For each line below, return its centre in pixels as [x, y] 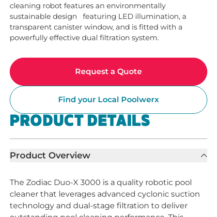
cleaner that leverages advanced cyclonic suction [105, 194]
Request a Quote [108, 71]
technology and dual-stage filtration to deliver [99, 206]
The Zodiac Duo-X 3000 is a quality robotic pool [101, 182]
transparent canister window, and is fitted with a [96, 27]
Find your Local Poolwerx [108, 100]
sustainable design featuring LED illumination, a [98, 16]
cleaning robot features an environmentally [88, 6]
